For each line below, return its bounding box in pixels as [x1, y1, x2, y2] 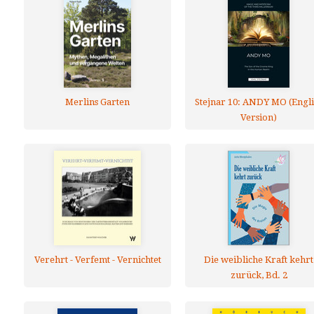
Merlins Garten [65, 97, 130, 107]
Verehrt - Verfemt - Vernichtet [34, 254, 161, 265]
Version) [240, 112, 277, 123]
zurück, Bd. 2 [230, 270, 287, 280]
